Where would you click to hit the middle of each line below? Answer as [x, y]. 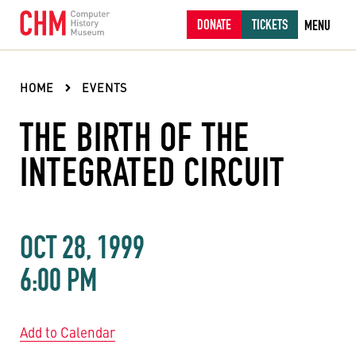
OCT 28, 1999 [82, 247]
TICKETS [270, 24]
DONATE [214, 24]
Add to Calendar [68, 332]
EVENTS [105, 87]
